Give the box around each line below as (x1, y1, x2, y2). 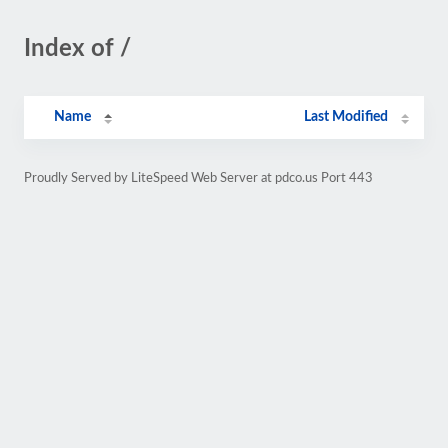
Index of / (24, 37, 131, 61)
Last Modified (304, 110, 389, 124)
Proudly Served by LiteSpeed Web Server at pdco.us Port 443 (24, 172, 373, 184)
